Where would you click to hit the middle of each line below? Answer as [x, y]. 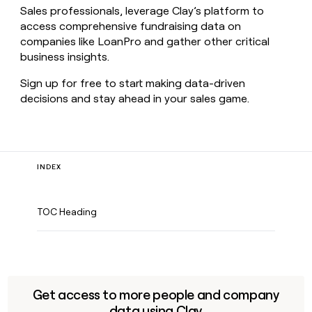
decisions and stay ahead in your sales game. [135, 98]
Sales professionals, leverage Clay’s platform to [142, 10]
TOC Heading [67, 211]
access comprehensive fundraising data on [131, 26]
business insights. [65, 56]
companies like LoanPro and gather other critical [145, 41]
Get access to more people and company [156, 295]
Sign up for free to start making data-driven [133, 83]
